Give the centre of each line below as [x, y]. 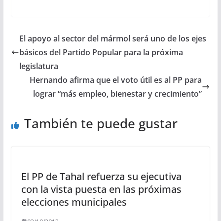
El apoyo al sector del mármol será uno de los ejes [112, 38]
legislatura [38, 66]
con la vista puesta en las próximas [101, 189]
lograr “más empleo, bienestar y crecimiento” [118, 93]
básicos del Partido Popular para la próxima [101, 52]
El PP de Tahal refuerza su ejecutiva [101, 176]
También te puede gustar [101, 123]
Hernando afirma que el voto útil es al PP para [116, 80]
